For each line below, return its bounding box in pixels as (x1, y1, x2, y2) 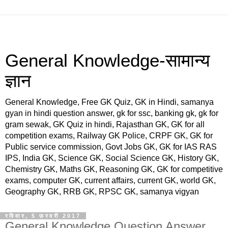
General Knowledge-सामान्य (5, 51, 210, 70)
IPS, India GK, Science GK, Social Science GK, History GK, (5, 154, 219, 162)
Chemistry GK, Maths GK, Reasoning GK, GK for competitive (5, 165, 223, 174)
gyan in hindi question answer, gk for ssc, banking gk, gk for (5, 109, 218, 118)
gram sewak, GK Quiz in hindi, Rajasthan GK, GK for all (5, 120, 205, 129)
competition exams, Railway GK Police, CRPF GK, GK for (5, 131, 213, 140)
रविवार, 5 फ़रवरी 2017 (5, 213, 81, 219)
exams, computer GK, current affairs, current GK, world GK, (5, 176, 216, 185)
